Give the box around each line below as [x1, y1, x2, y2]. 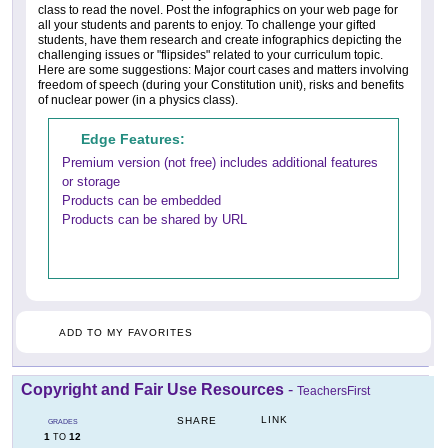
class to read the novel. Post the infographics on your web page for [38, 2, 398, 17]
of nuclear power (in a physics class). [38, 92, 238, 107]
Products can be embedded [62, 192, 221, 208]
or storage [62, 173, 120, 189]
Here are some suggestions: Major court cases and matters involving [38, 62, 409, 77]
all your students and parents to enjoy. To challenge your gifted [38, 17, 376, 32]
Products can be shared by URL [62, 211, 247, 227]
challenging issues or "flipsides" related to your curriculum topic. [38, 47, 383, 62]
